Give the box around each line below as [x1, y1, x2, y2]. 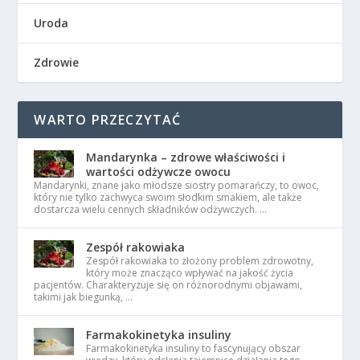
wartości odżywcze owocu [86, 164, 231, 180]
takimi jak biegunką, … [34, 290, 133, 305]
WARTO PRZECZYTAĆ [34, 111, 182, 129]
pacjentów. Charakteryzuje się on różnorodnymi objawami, [34, 278, 303, 292]
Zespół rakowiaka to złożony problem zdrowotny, [86, 254, 314, 268]
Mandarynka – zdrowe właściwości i [86, 149, 286, 166]
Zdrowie [34, 55, 80, 71]
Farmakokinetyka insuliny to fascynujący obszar [86, 342, 301, 356]
